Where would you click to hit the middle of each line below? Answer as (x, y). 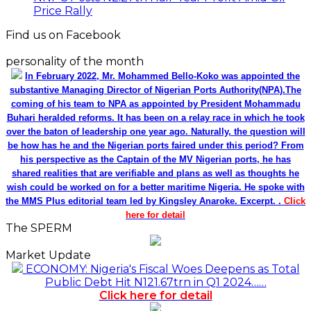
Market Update (48, 255)
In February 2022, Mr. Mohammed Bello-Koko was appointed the (162, 76)
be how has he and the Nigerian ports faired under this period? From (155, 146)
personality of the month (75, 62)
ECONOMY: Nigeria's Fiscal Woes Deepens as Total (161, 269)
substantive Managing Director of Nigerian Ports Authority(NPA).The (155, 90)
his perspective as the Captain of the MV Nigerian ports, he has (155, 160)
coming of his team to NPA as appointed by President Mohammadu (155, 104)
